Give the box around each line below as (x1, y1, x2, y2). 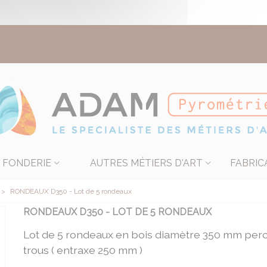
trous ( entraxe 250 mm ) (23, 244, 142, 256)
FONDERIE (2, 157, 52, 169)
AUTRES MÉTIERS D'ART (89, 157, 203, 169)
